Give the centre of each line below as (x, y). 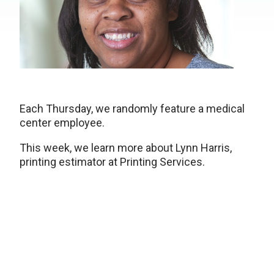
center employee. (62, 123)
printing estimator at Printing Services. (112, 162)
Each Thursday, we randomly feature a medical (132, 109)
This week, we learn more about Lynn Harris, (126, 148)
